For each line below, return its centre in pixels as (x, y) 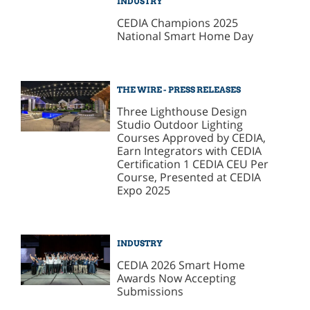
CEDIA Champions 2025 (178, 22)
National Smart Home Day (185, 36)
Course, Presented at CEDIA (189, 177)
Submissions (151, 292)
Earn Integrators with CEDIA (190, 151)
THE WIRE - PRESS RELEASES (179, 89)
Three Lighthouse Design (182, 111)
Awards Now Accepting (177, 279)
